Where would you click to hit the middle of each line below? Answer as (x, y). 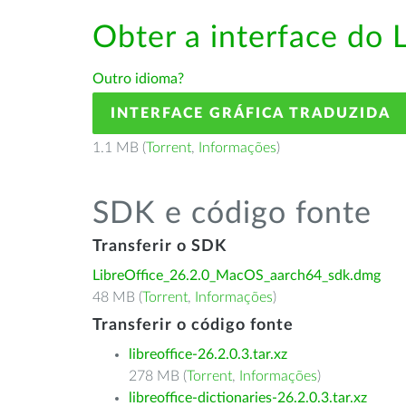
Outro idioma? (138, 79)
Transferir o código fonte (193, 325)
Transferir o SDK (159, 246)
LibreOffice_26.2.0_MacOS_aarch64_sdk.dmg (237, 275)
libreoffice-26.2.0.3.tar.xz (208, 354)
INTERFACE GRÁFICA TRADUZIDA (251, 113)
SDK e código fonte (232, 214)
